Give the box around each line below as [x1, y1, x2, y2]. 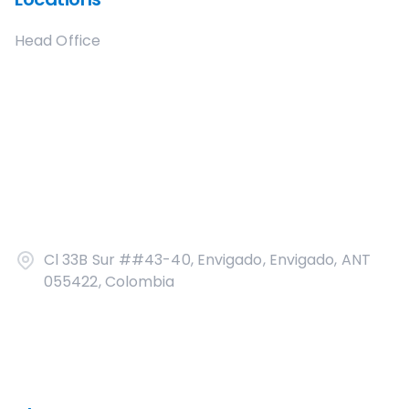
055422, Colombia [44, 271, 175, 292]
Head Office [15, 30, 100, 51]
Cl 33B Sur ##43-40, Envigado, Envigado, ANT [44, 249, 371, 270]
